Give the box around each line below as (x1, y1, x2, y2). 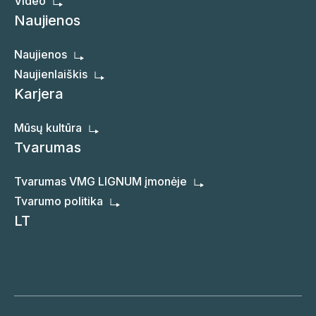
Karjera (14, 85, 63, 103)
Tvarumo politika (14, 194, 103, 209)
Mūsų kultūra (14, 121, 82, 135)
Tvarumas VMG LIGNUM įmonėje (14, 174, 187, 189)
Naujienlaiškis (14, 67, 87, 82)
